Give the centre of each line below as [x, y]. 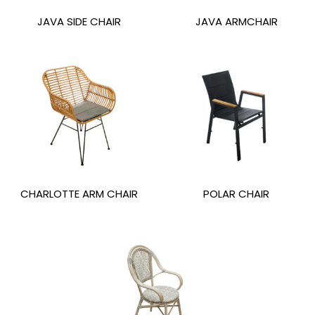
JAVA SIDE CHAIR [79, 21]
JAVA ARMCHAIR [236, 21]
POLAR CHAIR [236, 194]
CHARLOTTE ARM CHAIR [79, 194]
